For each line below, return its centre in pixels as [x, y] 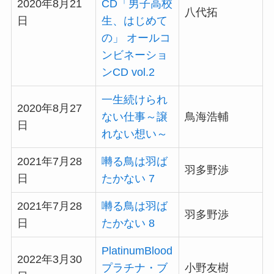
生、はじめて [134, 21]
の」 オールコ [136, 38]
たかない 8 [128, 223]
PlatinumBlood [137, 251]
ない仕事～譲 [134, 117]
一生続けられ [134, 100]
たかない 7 [128, 179]
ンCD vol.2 [128, 72]
